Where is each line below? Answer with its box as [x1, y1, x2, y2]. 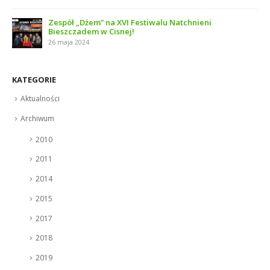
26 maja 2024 [48, 38, 89, 47]
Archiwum [20, 113, 54, 124]
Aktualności [20, 93, 60, 104]
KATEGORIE [12, 74, 56, 86]
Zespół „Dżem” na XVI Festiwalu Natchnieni [48, 17, 212, 28]
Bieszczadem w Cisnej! [48, 26, 134, 37]
